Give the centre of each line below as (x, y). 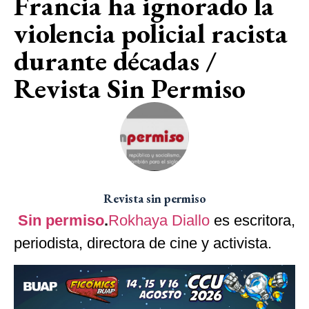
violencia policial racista (151, 33)
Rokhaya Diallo (159, 221)
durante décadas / (115, 61)
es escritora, (252, 221)
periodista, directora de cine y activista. (143, 243)
